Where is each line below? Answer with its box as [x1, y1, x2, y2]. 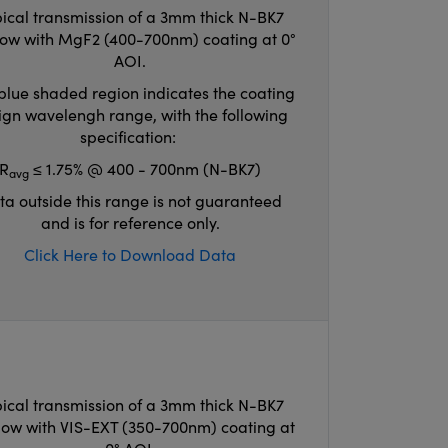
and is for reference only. [40, 212, 220, 233]
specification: [80, 126, 181, 147]
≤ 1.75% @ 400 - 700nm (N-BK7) [29, 158, 262, 179]
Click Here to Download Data [24, 244, 237, 265]
